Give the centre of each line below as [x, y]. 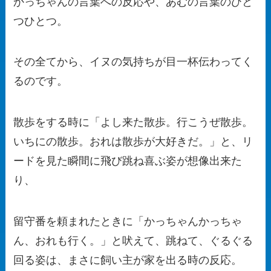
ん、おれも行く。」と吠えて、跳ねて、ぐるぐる [133, 241]
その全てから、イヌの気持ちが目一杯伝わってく [133, 62]
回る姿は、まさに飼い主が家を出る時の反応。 [128, 260]
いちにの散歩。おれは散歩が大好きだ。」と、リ [133, 142]
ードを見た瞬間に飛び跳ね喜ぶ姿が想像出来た [128, 161]
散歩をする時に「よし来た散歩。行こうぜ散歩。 [133, 122]
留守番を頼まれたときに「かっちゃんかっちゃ [128, 222]
